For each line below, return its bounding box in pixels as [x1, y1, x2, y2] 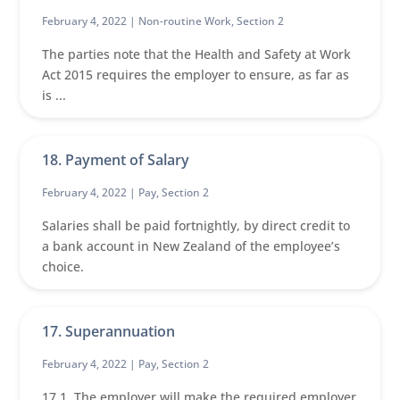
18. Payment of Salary [42, 150, 190, 170]
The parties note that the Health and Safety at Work [42, 46, 352, 62]
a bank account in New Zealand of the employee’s [42, 237, 341, 254]
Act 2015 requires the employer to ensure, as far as [42, 66, 350, 83]
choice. [42, 258, 85, 275]
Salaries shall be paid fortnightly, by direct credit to [42, 217, 351, 234]
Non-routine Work [138, 13, 232, 29]
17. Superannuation [42, 321, 176, 341]
